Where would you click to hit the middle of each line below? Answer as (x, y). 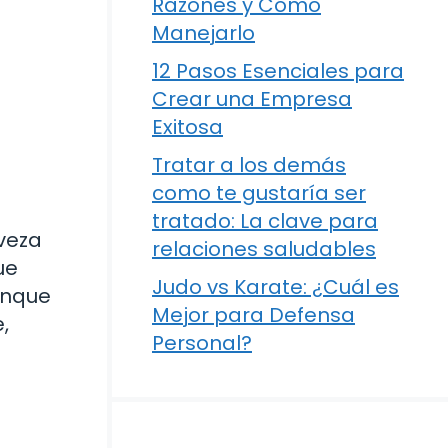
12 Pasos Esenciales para (278, 71)
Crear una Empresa (252, 99)
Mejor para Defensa (253, 315)
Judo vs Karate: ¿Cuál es (275, 287)
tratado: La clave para (265, 221)
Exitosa (187, 127)
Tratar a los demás (249, 165)
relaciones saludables (264, 249)
